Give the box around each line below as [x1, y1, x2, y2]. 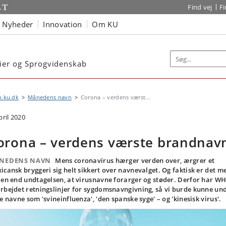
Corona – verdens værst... [80, 93, 151, 101]
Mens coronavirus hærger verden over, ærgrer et [55, 156, 215, 165]
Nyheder [2, 19, 33, 29]
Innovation [43, 19, 82, 29]
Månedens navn [27, 93, 72, 101]
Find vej [188, 3, 212, 12]
